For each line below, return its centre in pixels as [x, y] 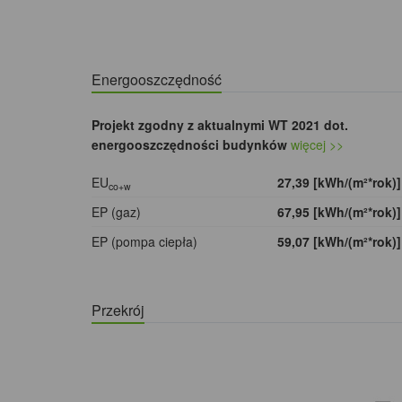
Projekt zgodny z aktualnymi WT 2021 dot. [220, 125]
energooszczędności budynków [189, 145]
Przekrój [118, 310]
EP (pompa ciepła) [144, 242]
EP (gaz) [116, 212]
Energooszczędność [157, 80]
